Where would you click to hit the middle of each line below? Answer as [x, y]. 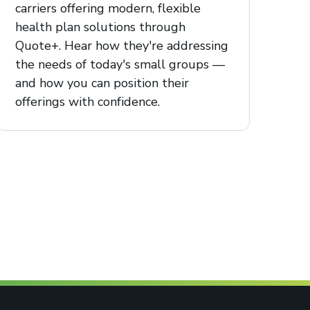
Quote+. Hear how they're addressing [122, 45]
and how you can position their [102, 83]
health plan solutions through [101, 27]
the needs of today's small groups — [120, 64]
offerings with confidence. [88, 101]
